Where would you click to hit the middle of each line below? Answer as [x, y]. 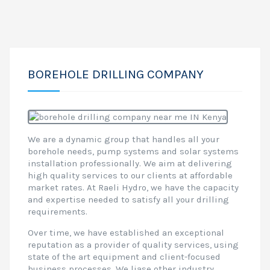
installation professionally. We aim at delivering [130, 163]
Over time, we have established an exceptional [126, 233]
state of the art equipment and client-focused [124, 257]
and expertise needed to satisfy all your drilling [128, 199]
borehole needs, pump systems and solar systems [133, 151]
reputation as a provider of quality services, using [133, 245]
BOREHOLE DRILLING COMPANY [116, 74]
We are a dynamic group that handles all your [124, 139]
